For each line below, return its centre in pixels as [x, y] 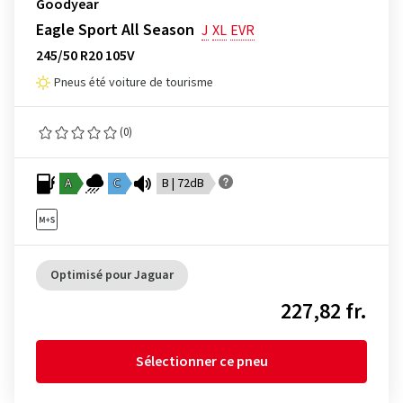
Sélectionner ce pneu [201, 362]
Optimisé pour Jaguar [112, 275]
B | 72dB [183, 184]
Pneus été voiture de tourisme [134, 83]
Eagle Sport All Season [115, 30]
